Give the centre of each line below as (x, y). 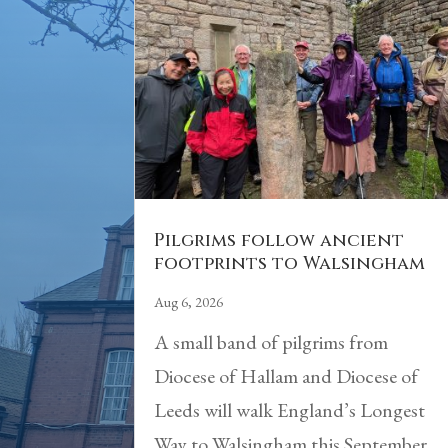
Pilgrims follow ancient (279, 241)
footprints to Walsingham (290, 264)
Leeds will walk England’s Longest (290, 410)
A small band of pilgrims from (271, 342)
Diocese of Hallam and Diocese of (286, 376)
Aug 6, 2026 (189, 302)
